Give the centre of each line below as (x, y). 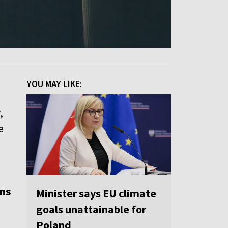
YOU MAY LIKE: (54, 83)
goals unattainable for (91, 209)
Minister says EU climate (96, 194)
